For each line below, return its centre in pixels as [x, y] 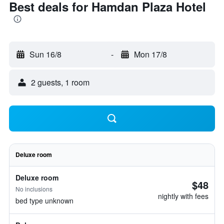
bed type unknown [44, 200]
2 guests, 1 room [60, 82]
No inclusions [34, 189]
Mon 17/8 [150, 54]
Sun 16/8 [45, 54]
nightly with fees [183, 196]
